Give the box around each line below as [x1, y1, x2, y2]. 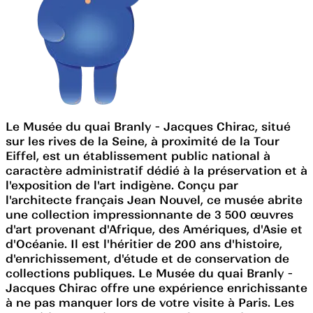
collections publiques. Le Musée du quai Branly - [6, 265, 293, 280]
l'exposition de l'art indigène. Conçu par [6, 177, 238, 192]
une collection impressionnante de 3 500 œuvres [6, 207, 293, 221]
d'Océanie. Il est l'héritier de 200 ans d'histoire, [6, 236, 282, 251]
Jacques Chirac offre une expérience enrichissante [6, 280, 307, 295]
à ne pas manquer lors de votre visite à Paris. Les [6, 295, 294, 310]
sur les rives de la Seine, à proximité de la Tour [6, 133, 279, 148]
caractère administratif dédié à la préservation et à [6, 163, 307, 177]
